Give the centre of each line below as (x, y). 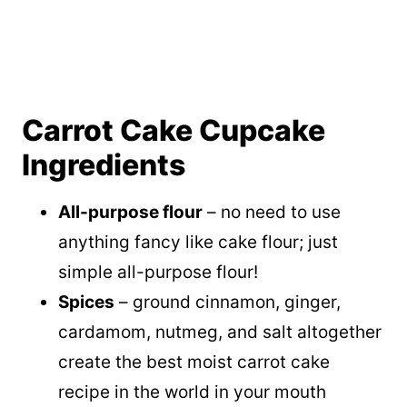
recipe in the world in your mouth (192, 392)
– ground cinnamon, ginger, (228, 302)
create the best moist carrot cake (194, 362)
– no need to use (272, 212)
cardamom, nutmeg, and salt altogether (220, 332)
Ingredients (104, 164)
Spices (86, 302)
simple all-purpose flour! (158, 272)
